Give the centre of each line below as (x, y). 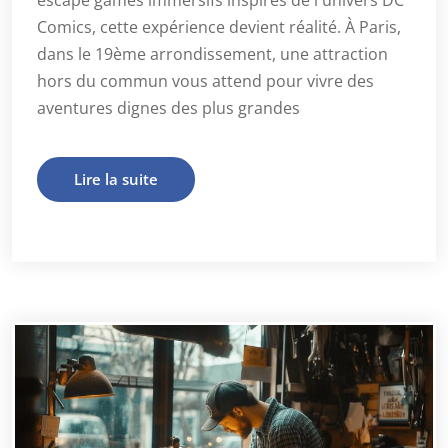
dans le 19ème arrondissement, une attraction (212, 53)
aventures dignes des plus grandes (168, 107)
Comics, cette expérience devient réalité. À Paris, (219, 26)
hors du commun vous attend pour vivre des (205, 80)
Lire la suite (116, 178)
